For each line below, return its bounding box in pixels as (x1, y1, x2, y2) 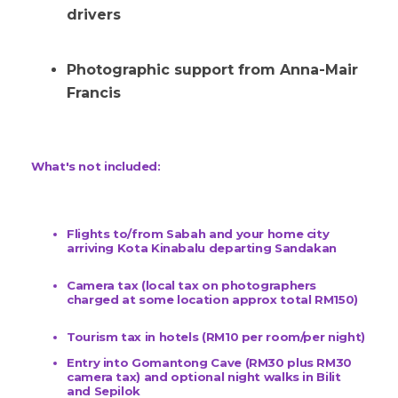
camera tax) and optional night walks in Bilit (67, 370, 341, 385)
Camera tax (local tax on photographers (67, 278, 317, 293)
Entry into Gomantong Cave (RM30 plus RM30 (67, 355, 353, 370)
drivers (67, 6, 121, 24)
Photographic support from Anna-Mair (67, 61, 358, 79)
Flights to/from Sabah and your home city (67, 227, 330, 242)
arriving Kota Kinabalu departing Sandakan (67, 241, 338, 256)
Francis (67, 84, 121, 102)
